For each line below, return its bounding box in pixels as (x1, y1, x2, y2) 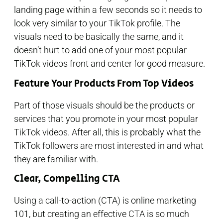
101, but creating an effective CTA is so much (14, 208, 189, 219)
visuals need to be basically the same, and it (14, 31, 184, 42)
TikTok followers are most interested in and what (14, 140, 204, 151)
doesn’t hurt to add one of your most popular (14, 45, 187, 56)
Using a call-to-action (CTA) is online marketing (14, 195, 196, 206)
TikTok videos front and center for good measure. (14, 58, 207, 69)
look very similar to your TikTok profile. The (14, 18, 180, 29)
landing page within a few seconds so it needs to (14, 4, 202, 15)
